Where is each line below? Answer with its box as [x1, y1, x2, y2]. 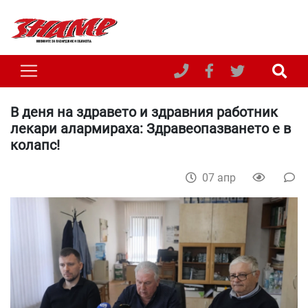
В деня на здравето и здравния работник [10, 103, 278, 120]
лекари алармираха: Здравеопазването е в [10, 120, 291, 137]
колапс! [10, 136, 60, 153]
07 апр [202, 170, 239, 184]
